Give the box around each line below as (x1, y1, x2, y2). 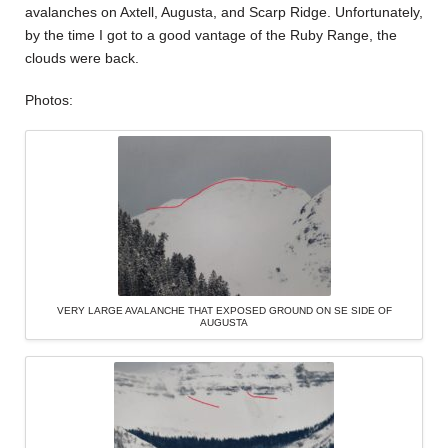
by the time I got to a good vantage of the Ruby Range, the (25, 27, 397, 44)
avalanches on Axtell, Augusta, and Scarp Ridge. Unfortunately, (25, 4, 423, 21)
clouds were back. (25, 50, 139, 67)
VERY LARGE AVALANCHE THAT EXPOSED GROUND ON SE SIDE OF (56, 305, 392, 317)
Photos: (25, 91, 73, 108)
